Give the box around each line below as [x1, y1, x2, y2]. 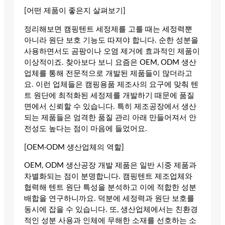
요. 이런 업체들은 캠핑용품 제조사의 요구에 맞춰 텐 [24, 81, 198, 89]
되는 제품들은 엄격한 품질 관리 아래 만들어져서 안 [24, 114, 196, 122]
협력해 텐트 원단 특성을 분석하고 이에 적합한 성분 [24, 184, 196, 192]
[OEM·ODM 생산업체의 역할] [24, 143, 124, 151]
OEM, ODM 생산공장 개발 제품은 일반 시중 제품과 [24, 162, 196, 170]
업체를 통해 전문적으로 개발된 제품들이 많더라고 [24, 70, 192, 78]
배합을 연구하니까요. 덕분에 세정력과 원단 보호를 [24, 195, 194, 203]
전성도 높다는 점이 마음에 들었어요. [24, 125, 147, 133]
